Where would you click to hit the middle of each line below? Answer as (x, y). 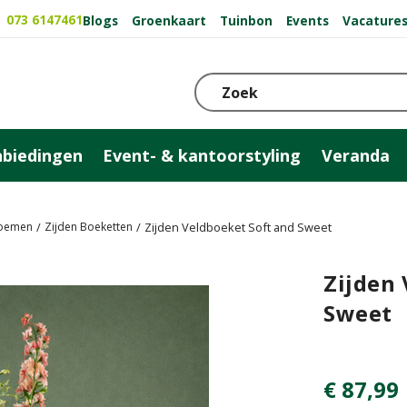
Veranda (356, 155)
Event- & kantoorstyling (202, 155)
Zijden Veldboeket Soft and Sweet (238, 227)
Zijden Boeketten (89, 227)
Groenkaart (169, 20)
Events (308, 20)
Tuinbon (246, 20)
